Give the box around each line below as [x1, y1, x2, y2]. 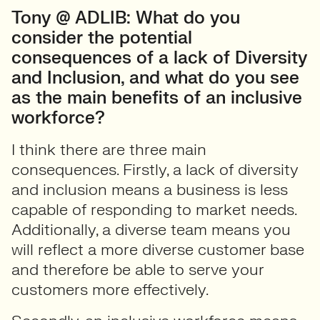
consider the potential [11, 27, 192, 49]
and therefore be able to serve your [11, 259, 264, 280]
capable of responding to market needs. [11, 199, 296, 220]
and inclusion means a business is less [11, 179, 288, 200]
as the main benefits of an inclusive [11, 87, 302, 109]
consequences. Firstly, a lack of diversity [11, 159, 299, 180]
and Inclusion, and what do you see [11, 67, 299, 89]
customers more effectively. [11, 279, 212, 300]
